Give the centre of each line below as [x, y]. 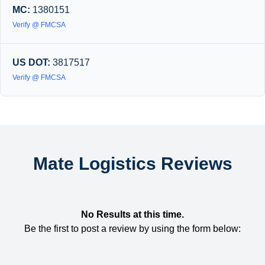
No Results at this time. [132, 215]
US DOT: [31, 63]
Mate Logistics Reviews [132, 164]
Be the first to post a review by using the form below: [132, 229]
